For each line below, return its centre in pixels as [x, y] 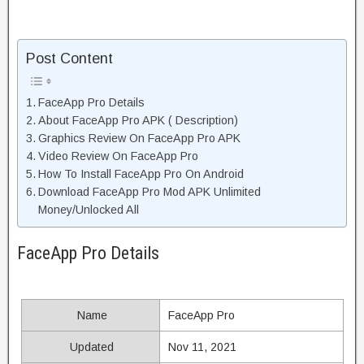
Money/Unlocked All [88, 210]
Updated [90, 347]
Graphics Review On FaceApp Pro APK [139, 139]
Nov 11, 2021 [202, 347]
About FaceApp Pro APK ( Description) [138, 121]
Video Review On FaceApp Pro [118, 156]
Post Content [69, 59]
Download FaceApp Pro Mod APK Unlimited [149, 192]
